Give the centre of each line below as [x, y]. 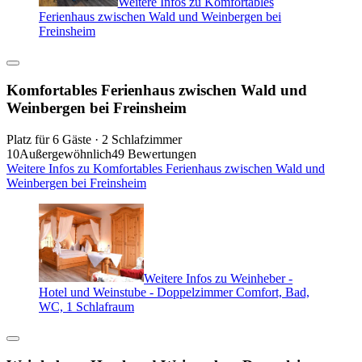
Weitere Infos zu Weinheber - [218, 278]
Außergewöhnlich [65, 154]
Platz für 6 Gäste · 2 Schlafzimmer [94, 139]
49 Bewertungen [154, 154]
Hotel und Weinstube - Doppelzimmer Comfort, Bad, [174, 293]
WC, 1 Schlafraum [86, 307]
